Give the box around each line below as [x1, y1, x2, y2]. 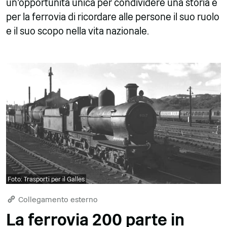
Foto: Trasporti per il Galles [8, 175, 85, 183]
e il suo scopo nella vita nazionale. [6, 25, 149, 37]
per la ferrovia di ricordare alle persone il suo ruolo [6, 11, 219, 23]
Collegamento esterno [16, 194, 98, 204]
